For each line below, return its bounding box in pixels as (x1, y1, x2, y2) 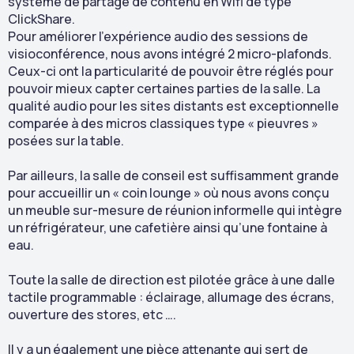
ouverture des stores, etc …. (8, 306, 176, 323)
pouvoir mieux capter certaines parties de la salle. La (8, 80, 320, 97)
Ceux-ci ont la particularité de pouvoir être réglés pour (8, 62, 333, 80)
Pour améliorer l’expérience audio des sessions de (8, 28, 308, 45)
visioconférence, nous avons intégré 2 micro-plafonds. (8, 45, 332, 62)
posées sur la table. (8, 132, 124, 149)
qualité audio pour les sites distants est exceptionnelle (8, 97, 339, 115)
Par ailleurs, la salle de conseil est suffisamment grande (8, 167, 339, 184)
